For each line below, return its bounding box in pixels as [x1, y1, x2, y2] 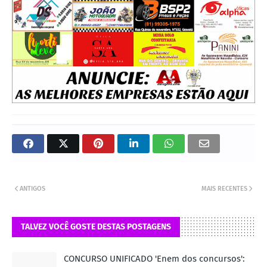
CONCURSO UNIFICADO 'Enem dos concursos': [64, 253, 245, 264]
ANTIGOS [20, 184, 45, 193]
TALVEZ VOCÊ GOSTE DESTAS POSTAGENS [21, 221, 171, 232]
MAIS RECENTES [201, 184, 247, 193]
